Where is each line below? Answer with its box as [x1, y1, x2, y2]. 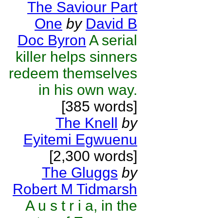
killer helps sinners [16, 49, 137, 65]
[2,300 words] [49, 148, 137, 164]
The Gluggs [42, 164, 118, 181]
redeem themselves [9, 65, 137, 81]
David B [86, 16, 137, 32]
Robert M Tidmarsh [13, 181, 137, 197]
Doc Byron [18, 32, 86, 48]
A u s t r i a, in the [25, 198, 137, 214]
